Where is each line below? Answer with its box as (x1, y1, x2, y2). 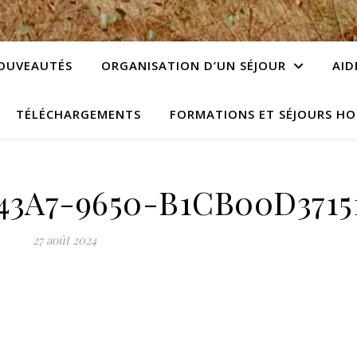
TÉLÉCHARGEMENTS (16, 106, 141, 122)
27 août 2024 (32, 232, 96, 248)
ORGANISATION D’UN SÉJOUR (100, 57, 286, 73)
